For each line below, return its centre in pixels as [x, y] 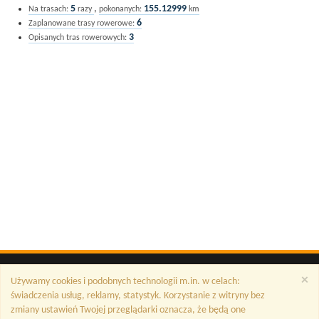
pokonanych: [120, 9]
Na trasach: [48, 9]
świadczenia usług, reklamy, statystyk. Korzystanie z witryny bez [138, 296]
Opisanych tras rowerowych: [78, 38]
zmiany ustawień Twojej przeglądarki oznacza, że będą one [128, 310]
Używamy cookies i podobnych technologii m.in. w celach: [125, 282]
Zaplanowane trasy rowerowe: [82, 23]
